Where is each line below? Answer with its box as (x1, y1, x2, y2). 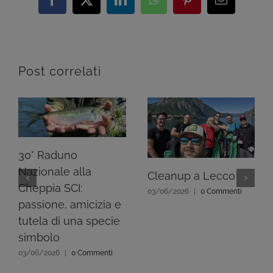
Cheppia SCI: (18, 182, 82, 195)
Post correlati (18, 63, 101, 79)
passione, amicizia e (18, 198, 121, 211)
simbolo (18, 231, 60, 244)
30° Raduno (18, 149, 77, 162)
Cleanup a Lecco (147, 169, 235, 183)
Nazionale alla (18, 165, 91, 179)
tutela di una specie (18, 214, 120, 228)
